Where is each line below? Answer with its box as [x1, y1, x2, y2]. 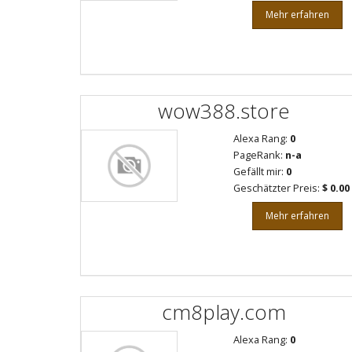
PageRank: [233, 148, 285, 162]
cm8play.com [161, 297, 286, 326]
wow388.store [157, 96, 290, 125]
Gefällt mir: [233, 164, 286, 178]
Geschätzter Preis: [233, 181, 322, 195]
